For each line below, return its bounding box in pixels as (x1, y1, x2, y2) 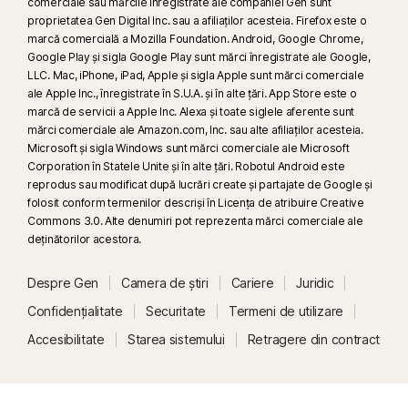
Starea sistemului (127, 331, 225, 347)
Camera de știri (121, 274, 209, 291)
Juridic (296, 274, 334, 291)
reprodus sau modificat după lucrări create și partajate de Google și (27, 177, 372, 191)
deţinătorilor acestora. (27, 231, 142, 246)
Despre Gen (27, 274, 98, 291)
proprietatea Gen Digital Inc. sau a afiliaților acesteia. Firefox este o (27, 13, 367, 27)
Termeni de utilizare (228, 302, 343, 319)
